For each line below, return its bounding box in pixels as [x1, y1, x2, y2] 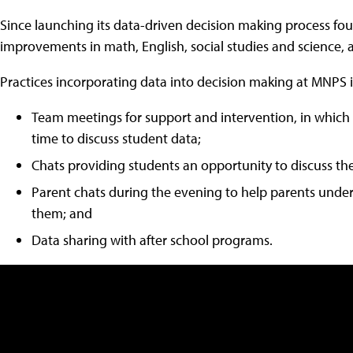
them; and [32, 203, 92, 222]
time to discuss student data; [32, 128, 201, 147]
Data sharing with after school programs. [32, 230, 273, 249]
